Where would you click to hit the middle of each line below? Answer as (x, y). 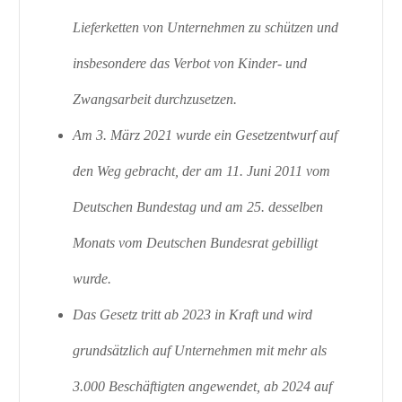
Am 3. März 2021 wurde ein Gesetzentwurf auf (205, 135)
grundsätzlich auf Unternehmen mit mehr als (200, 351)
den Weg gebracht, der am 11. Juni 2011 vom (202, 171)
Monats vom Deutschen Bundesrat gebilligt (196, 243)
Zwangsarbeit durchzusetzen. (155, 100)
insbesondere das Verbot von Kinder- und (190, 64)
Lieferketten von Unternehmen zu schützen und (206, 28)
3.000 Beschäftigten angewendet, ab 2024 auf (203, 387)
